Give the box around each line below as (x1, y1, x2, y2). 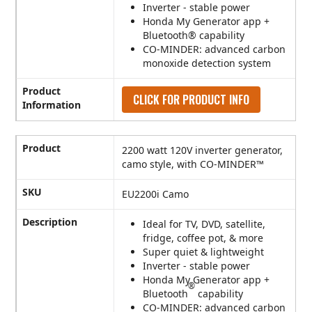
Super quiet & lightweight (143, 245, 265, 259)
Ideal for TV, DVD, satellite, (143, 217, 266, 231)
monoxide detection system (143, 56, 272, 70)
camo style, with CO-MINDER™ (122, 157, 265, 171)
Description (22, 215, 78, 229)
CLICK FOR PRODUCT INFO (133, 91, 250, 109)
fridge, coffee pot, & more (143, 231, 264, 245)
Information (22, 98, 81, 112)
